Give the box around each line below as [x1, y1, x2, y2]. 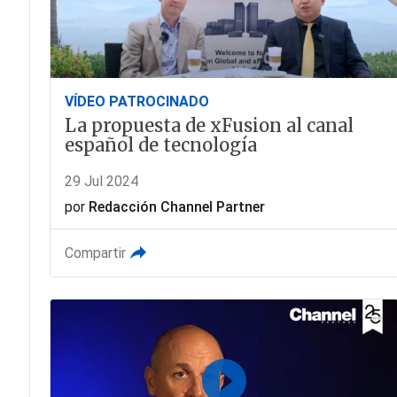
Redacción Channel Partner [88, 198, 265, 215]
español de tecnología [64, 133, 257, 156]
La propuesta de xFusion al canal [64, 113, 354, 136]
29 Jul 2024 [64, 172, 138, 190]
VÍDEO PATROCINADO [64, 92, 209, 110]
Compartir [64, 244, 126, 261]
